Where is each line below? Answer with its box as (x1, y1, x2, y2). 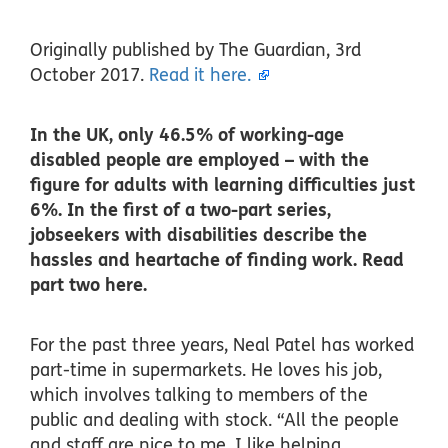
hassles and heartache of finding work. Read (30, 249, 404, 271)
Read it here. (149, 64, 256, 86)
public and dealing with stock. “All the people (30, 409, 399, 431)
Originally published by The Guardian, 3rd (30, 39, 361, 61)
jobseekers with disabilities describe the (30, 224, 367, 246)
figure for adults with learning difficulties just (30, 174, 415, 196)
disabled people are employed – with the (30, 149, 369, 171)
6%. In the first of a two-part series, (30, 199, 331, 221)
